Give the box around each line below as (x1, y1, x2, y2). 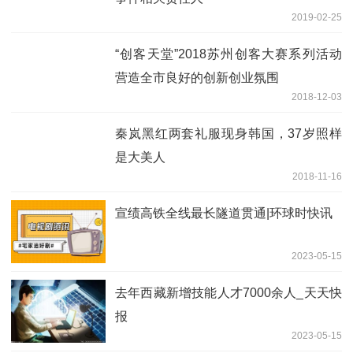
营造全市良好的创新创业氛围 (115, 71, 279, 85)
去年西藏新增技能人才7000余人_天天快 (115, 286, 342, 300)
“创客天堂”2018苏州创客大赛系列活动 (115, 47, 342, 61)
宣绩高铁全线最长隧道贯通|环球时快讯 (115, 206, 333, 221)
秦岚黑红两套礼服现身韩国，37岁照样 (115, 127, 342, 141)
